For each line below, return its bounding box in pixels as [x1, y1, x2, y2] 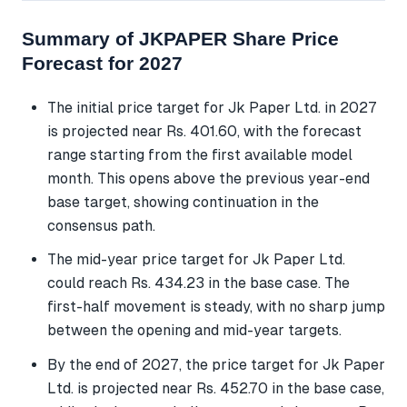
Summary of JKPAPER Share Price [22, 27, 339, 49]
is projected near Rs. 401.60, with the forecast [47, 123, 362, 141]
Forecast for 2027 [22, 52, 183, 74]
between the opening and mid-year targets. [47, 322, 342, 340]
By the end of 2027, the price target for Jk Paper [47, 355, 385, 373]
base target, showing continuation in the [47, 194, 319, 212]
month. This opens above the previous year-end [47, 170, 370, 188]
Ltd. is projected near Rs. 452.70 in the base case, [47, 379, 384, 397]
